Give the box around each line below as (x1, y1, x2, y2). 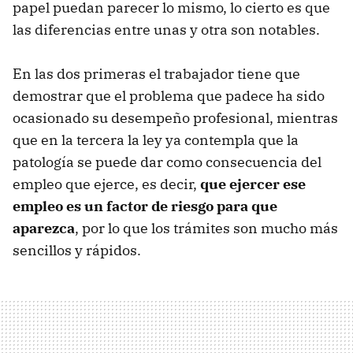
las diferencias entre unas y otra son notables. (13, 20, 320, 39)
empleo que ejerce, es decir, (13, 174, 200, 193)
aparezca (13, 218, 75, 237)
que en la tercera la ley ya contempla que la (13, 130, 299, 149)
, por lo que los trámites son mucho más (75, 218, 338, 237)
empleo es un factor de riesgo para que (13, 196, 277, 215)
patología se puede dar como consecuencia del (13, 152, 321, 171)
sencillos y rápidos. (13, 240, 141, 259)
